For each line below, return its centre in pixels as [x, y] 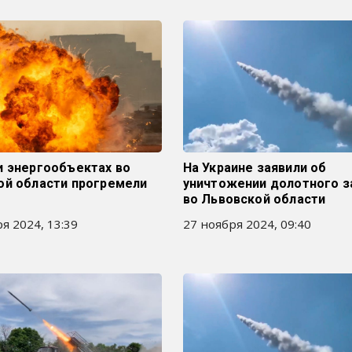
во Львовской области [254, 199]
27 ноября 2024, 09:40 [247, 224]
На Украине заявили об [255, 168]
